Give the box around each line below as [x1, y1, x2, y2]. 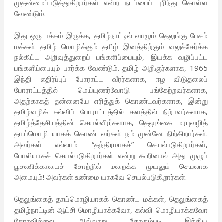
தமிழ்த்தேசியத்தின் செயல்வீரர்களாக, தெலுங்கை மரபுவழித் [14, 117, 208, 128]
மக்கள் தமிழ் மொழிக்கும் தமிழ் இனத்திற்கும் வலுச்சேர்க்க [14, 41, 208, 52]
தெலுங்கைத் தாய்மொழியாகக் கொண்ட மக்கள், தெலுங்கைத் [14, 194, 208, 204]
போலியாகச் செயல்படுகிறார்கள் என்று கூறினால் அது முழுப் [14, 150, 208, 161]
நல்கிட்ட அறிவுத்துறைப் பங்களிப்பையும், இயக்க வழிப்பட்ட [14, 52, 208, 62]
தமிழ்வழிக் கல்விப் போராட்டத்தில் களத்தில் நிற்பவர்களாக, [14, 107, 208, 117]
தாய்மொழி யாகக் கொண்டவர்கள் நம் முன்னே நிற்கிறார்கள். [14, 128, 208, 139]
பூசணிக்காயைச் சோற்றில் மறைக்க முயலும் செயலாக [14, 161, 208, 171]
